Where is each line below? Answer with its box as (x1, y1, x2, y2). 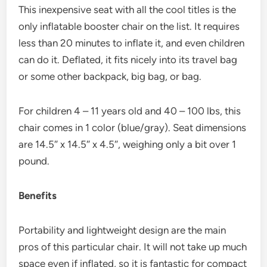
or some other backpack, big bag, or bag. (18, 70, 202, 82)
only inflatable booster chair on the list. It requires (18, 20, 240, 32)
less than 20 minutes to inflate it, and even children (18, 36, 245, 49)
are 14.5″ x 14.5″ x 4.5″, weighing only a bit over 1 (18, 138, 237, 150)
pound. (18, 154, 50, 167)
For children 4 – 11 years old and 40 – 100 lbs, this (18, 104, 241, 117)
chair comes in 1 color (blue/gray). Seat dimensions (18, 121, 247, 133)
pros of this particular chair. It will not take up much (18, 240, 247, 253)
